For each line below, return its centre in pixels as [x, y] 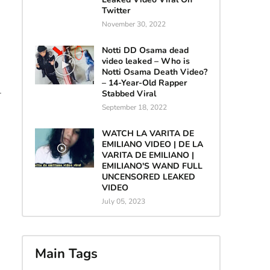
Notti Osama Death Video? [154, 72]
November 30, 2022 [133, 24]
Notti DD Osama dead [145, 50]
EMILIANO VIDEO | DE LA [152, 144]
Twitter [116, 10]
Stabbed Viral [129, 93]
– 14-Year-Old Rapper [144, 83]
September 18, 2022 [134, 107]
